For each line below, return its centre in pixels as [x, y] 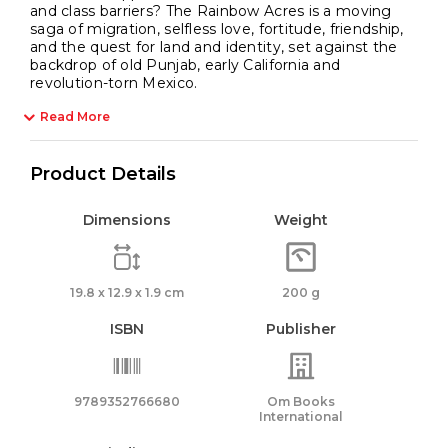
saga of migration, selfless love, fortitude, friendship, [217, 29]
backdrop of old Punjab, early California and [185, 65]
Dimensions [126, 220]
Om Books [301, 402]
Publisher [301, 329]
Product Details [103, 174]
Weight [301, 220]
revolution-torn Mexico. [114, 83]
